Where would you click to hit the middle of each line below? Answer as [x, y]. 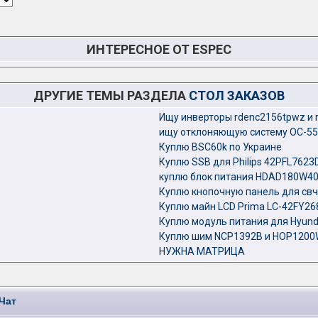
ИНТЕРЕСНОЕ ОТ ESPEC [159, 49]
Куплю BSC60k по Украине [220, 147]
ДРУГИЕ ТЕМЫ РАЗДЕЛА [111, 95]
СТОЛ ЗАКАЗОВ [237, 95]
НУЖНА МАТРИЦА [202, 251]
